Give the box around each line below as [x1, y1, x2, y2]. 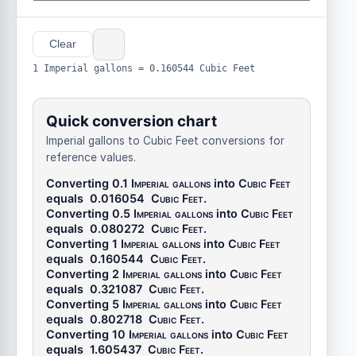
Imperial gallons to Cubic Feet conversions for [46, 134, 284, 148]
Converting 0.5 [46, 207, 133, 221]
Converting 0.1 [46, 176, 131, 191]
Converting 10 [46, 327, 129, 342]
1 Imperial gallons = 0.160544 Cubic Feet [33, 61, 255, 74]
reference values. [46, 151, 136, 164]
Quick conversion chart [46, 112, 217, 131]
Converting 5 [46, 297, 122, 311]
